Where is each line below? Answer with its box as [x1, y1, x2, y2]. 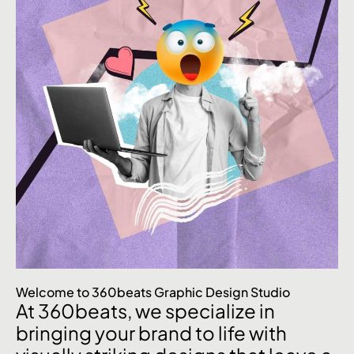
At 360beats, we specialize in [16, 298, 275, 322]
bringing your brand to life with [16, 320, 287, 345]
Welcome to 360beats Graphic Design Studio [16, 283, 290, 300]
